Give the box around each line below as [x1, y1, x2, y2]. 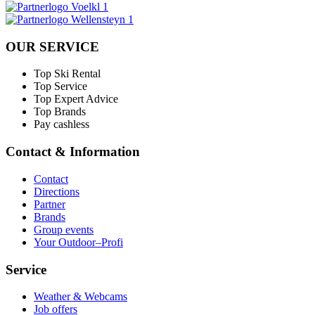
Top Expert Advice [34, 93, 118, 105]
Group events [34, 223, 94, 236]
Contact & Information [6, 144, 140, 160]
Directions [34, 185, 79, 198]
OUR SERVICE [6, 39, 99, 54]
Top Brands [34, 105, 86, 118]
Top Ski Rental [34, 67, 101, 80]
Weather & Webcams [34, 290, 127, 303]
